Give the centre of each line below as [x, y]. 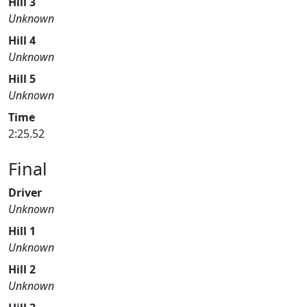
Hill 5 [22, 79]
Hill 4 [22, 40]
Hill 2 [22, 269]
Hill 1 [22, 231]
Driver [25, 193]
